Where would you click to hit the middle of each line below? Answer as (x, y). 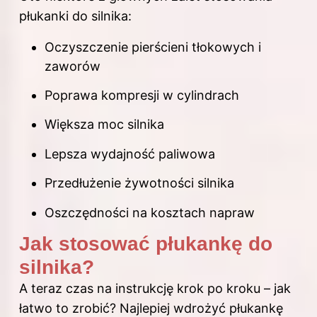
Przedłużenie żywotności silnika (139, 183)
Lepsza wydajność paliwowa (130, 154)
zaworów (73, 66)
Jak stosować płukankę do (146, 243)
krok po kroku (219, 288)
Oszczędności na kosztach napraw (150, 212)
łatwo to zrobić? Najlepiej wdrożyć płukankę (151, 308)
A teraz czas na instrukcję (98, 288)
